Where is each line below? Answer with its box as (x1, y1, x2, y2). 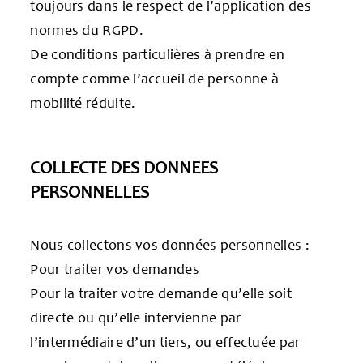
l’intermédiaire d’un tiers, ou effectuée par (30, 332, 301, 351)
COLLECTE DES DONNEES (30, 156, 219, 178)
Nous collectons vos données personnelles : (30, 235, 310, 254)
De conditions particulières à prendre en (30, 45, 285, 63)
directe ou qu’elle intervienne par (30, 308, 241, 327)
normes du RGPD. (30, 20, 143, 39)
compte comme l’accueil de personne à (30, 69, 280, 88)
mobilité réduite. (30, 93, 136, 112)
